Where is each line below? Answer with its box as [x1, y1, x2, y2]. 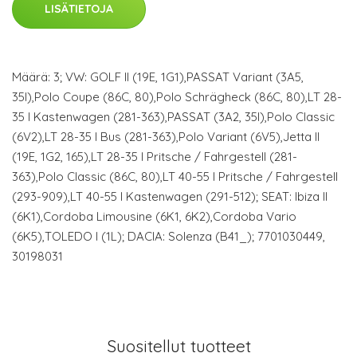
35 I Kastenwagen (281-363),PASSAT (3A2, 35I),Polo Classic [12, 109, 335, 124]
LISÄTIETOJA [45, 2, 113, 16]
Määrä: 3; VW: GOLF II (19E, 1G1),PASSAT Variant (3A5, [12, 69, 304, 84]
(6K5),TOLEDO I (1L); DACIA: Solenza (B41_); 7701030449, [12, 229, 325, 244]
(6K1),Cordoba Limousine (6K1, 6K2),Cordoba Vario [12, 209, 296, 224]
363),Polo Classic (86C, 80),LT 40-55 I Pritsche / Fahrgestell [12, 169, 338, 184]
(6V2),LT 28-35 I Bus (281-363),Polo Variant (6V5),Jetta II [12, 129, 320, 144]
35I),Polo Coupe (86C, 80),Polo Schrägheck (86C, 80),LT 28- [12, 89, 342, 104]
